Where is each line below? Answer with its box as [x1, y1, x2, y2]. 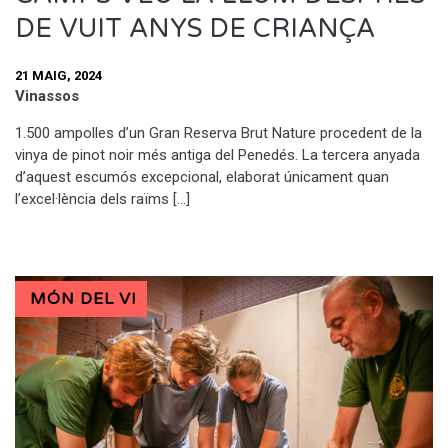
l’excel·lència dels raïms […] [15, 190, 190, 209]
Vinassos [15, 87, 79, 106]
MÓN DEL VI [30, 289, 137, 310]
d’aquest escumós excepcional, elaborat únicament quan [15, 168, 389, 187]
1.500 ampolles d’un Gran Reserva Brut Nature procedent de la [15, 124, 422, 143]
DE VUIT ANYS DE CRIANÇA [15, 13, 375, 45]
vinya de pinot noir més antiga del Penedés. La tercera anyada [15, 146, 420, 165]
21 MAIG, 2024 [15, 67, 102, 83]
